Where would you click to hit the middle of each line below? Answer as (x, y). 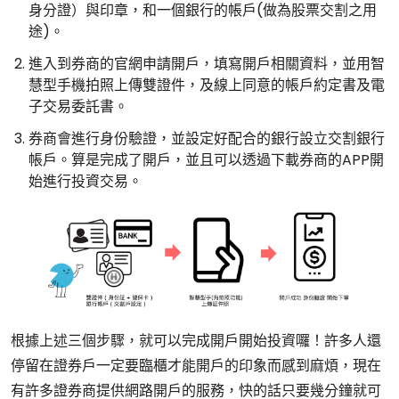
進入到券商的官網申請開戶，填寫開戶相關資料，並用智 (207, 63)
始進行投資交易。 (85, 181)
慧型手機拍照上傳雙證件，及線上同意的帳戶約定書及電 (207, 85)
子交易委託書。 (78, 106)
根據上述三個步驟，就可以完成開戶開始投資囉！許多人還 (196, 341)
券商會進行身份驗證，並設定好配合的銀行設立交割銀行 (207, 138)
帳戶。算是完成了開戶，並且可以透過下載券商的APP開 (206, 159)
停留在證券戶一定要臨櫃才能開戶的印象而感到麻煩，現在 (196, 366)
